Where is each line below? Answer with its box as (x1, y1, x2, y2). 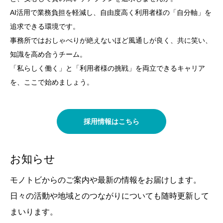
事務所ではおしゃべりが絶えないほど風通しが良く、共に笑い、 (10, 36, 212, 44)
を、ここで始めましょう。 (10, 78, 94, 86)
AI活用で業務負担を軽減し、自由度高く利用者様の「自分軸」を (10, 8, 212, 16)
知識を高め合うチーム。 (10, 50, 87, 58)
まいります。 (10, 208, 58, 216)
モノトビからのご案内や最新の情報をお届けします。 (10, 176, 201, 184)
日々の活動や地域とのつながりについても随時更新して (10, 192, 209, 200)
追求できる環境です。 (10, 22, 80, 30)
